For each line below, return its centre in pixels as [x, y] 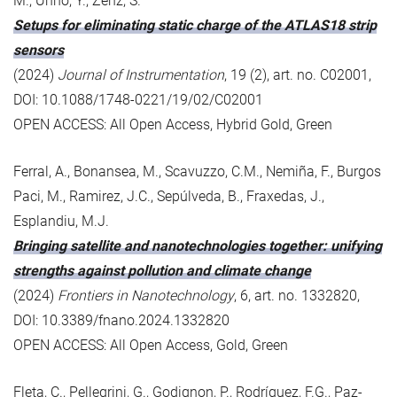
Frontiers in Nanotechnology [146, 295]
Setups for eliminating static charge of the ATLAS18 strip [195, 25]
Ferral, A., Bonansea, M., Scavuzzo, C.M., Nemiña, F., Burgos [197, 171]
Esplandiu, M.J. [61, 221]
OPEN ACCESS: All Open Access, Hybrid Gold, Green [173, 124]
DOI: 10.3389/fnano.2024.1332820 [121, 320]
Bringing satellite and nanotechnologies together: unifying [198, 245]
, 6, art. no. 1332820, [297, 295]
